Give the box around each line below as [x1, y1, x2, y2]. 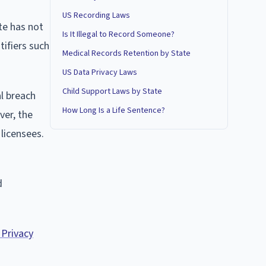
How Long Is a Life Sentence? [62, 104, 165, 116]
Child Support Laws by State [62, 85, 162, 97]
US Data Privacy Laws [62, 66, 137, 78]
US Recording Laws [62, 9, 130, 21]
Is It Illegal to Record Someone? [62, 28, 175, 40]
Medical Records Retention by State [62, 47, 191, 59]
